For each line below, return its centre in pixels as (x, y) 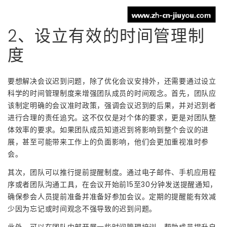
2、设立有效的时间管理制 (106, 35)
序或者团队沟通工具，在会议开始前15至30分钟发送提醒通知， (112, 184)
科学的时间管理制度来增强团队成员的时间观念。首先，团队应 (112, 93)
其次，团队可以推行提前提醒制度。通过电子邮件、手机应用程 (112, 172)
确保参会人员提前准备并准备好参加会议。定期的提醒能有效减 (112, 196)
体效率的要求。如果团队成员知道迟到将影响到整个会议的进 (108, 129)
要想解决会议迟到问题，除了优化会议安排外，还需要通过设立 (112, 81)
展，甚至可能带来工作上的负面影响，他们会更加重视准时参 (108, 142)
